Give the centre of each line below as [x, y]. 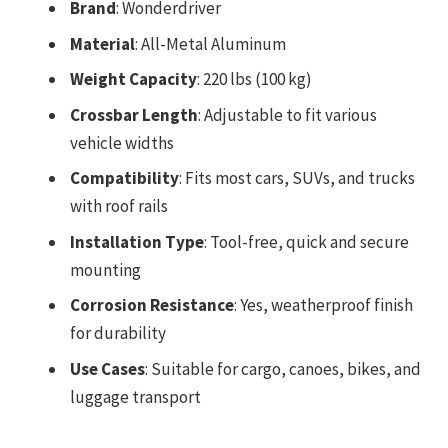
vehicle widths [122, 142]
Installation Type [137, 241]
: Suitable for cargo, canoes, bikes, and [283, 368]
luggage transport [135, 396]
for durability [118, 333]
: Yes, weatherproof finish [323, 305]
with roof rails [119, 206]
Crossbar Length [134, 114]
